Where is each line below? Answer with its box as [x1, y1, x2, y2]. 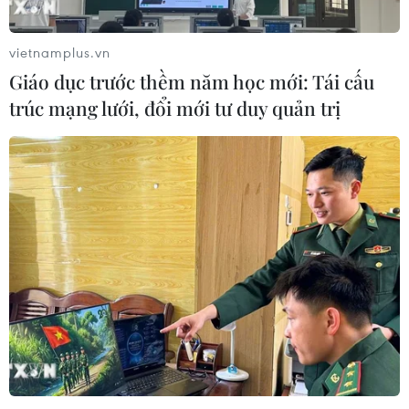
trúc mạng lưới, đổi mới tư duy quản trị [9, 94, 341, 121]
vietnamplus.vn [9, 42, 110, 61]
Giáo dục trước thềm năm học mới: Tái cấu [9, 68, 374, 94]
